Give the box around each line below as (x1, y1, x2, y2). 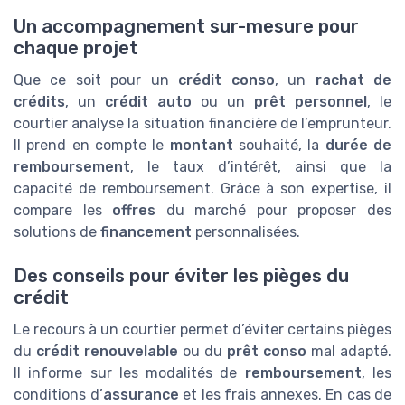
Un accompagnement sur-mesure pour (14, 14, 359, 37)
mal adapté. (306, 342, 391, 360)
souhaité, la (232, 136, 325, 154)
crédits (14, 92, 65, 110)
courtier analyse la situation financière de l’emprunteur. (14, 114, 391, 132)
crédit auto (105, 92, 192, 110)
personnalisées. (192, 222, 300, 240)
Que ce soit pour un (14, 71, 179, 89)
